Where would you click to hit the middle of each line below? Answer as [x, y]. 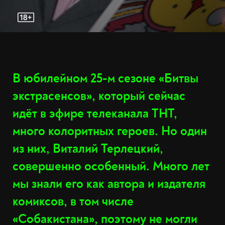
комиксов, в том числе [73, 202]
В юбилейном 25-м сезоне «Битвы [105, 79]
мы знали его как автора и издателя [109, 184]
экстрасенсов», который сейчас [99, 96]
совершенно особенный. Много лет [111, 166]
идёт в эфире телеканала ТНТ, [95, 114]
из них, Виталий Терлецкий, [88, 149]
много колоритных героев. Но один [110, 131]
